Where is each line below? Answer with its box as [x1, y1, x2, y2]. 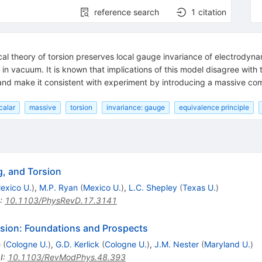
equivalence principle [178, 102, 249, 112]
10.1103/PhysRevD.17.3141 [4, 195, 117, 205]
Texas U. [182, 182, 216, 192]
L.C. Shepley [128, 182, 177, 192]
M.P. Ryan [39, 182, 78, 192]
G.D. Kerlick [55, 239, 99, 249]
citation [198, 7, 227, 18]
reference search [94, 7, 160, 18]
